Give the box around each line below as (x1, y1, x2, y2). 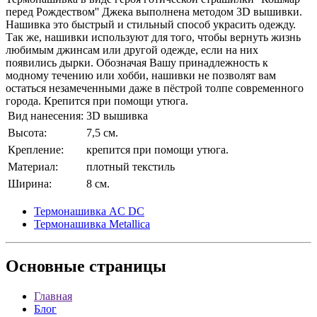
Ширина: (8, 177, 52, 190)
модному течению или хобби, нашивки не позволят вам (6, 69, 276, 81)
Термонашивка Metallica (34, 217, 150, 230)
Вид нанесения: (8, 109, 83, 122)
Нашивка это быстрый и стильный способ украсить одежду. (6, 18, 296, 30)
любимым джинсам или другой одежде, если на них (6, 43, 258, 56)
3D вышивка (86, 109, 148, 122)
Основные (6, 257, 85, 276)
